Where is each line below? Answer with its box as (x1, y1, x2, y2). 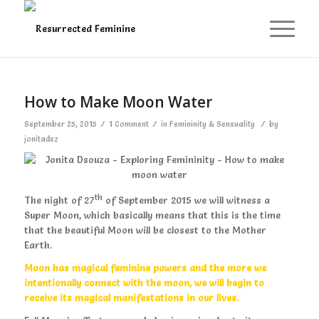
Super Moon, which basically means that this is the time (23, 209, 281, 221)
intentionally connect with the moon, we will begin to (23, 277, 264, 289)
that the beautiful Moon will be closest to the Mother (23, 224, 266, 236)
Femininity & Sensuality (169, 120, 255, 129)
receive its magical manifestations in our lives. (23, 292, 239, 304)
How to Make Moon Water (23, 92, 212, 112)
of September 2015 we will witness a (102, 194, 270, 206)
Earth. (23, 239, 52, 251)
